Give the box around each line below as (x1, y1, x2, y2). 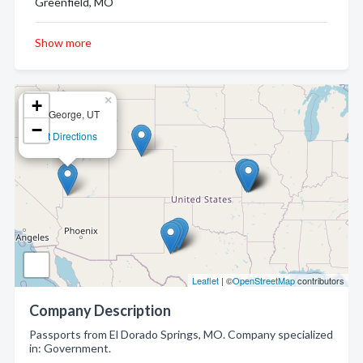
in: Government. (29, 341, 111, 355)
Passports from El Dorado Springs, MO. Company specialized (29, 327, 333, 341)
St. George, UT (35, 107, 100, 121)
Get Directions (35, 129, 97, 143)
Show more (35, 36, 92, 49)
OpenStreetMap (233, 274, 295, 287)
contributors (295, 274, 344, 287)
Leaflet (192, 274, 219, 287)
